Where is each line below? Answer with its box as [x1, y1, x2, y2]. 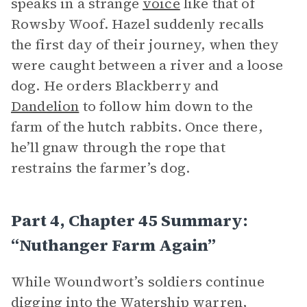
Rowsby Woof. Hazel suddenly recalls [11, 14, 265, 34]
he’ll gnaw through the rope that [11, 138, 225, 157]
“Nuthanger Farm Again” [11, 234, 216, 256]
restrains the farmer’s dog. [11, 158, 191, 177]
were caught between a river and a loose [11, 56, 283, 75]
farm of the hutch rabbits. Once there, [11, 117, 262, 136]
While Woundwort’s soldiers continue [11, 272, 265, 291]
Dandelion [11, 97, 79, 116]
